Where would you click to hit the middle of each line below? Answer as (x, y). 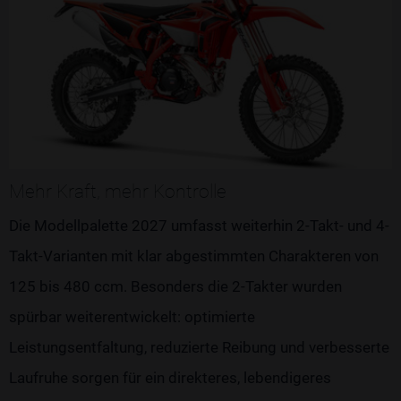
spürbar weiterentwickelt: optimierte (132, 316)
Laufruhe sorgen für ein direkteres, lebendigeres (170, 377)
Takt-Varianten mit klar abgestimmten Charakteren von (194, 256)
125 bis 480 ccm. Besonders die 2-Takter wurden (175, 286)
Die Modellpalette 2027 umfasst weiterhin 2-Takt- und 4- (199, 225)
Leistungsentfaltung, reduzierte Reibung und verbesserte (199, 347)
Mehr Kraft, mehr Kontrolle (118, 191)
